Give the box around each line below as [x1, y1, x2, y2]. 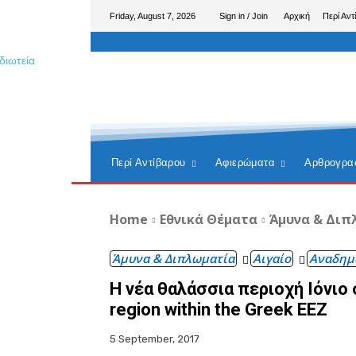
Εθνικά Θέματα [160, 211, 257, 228]
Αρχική [284, 10, 310, 21]
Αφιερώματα [215, 157, 276, 168]
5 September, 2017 [110, 333, 199, 346]
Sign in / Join [219, 10, 268, 21]
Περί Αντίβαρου [111, 157, 186, 168]
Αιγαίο [253, 250, 291, 266]
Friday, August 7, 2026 [110, 10, 195, 21]
